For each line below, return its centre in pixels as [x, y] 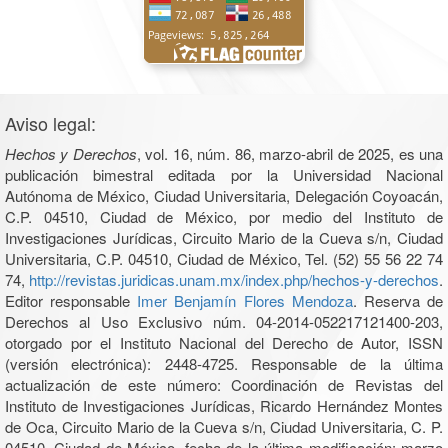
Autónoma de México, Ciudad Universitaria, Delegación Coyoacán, [224, 196]
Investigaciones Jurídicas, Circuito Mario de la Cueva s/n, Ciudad [224, 238]
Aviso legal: [50, 123]
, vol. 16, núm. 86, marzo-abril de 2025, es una [290, 154]
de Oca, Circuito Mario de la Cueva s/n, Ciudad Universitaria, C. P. [224, 427]
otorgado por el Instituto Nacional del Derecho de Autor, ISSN [224, 343]
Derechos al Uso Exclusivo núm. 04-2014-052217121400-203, [224, 322]
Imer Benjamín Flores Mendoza [245, 301]
